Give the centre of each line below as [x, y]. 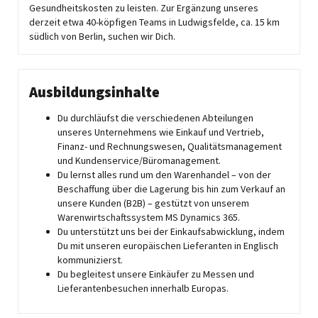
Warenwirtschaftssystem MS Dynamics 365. [149, 217]
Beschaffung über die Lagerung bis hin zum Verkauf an [171, 189]
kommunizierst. [90, 260]
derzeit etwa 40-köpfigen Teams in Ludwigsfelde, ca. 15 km [154, 22]
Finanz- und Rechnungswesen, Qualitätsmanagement [170, 146]
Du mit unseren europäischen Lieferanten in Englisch [168, 246]
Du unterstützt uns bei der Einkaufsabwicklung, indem [171, 231]
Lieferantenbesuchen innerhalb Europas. [143, 288]
